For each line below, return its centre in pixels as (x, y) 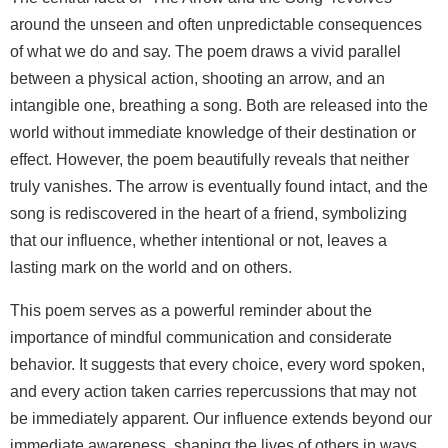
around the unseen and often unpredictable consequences (216, 25)
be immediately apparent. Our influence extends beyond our (221, 419)
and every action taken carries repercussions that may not (213, 392)
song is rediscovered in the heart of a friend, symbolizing (208, 214)
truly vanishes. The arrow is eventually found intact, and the (219, 187)
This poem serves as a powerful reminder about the (191, 311)
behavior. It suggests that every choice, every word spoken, (217, 365)
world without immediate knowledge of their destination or (213, 133)
